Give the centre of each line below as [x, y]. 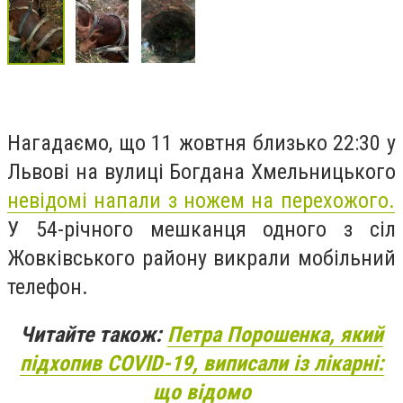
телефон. [48, 287]
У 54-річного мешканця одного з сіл [201, 229]
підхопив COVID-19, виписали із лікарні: [201, 364]
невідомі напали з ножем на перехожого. [201, 200]
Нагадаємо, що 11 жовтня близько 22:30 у [201, 143]
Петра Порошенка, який [275, 335]
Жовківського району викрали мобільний [201, 258]
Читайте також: [94, 335]
